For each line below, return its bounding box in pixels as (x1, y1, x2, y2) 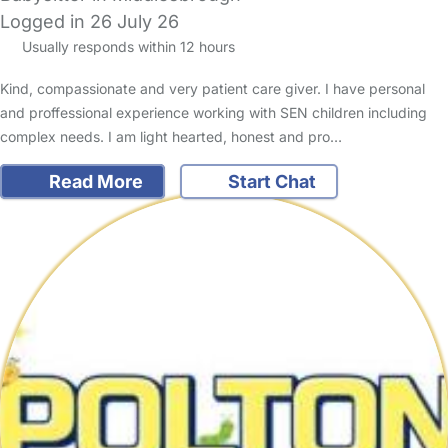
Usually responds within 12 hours (17, 37, 235, 55)
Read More (44, 170, 143, 192)
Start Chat (224, 170, 316, 192)
